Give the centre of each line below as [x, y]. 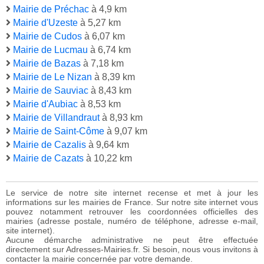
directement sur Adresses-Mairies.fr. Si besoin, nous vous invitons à [132, 250]
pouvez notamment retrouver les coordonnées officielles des [132, 212]
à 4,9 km [108, 9]
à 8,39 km [113, 77]
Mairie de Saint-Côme [59, 131]
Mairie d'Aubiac [45, 104]
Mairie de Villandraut [56, 118]
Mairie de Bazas [47, 64]
